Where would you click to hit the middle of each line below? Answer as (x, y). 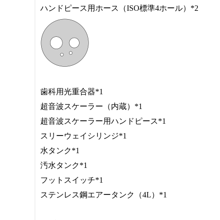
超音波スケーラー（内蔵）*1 (91, 106)
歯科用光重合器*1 (72, 92)
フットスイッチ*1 (72, 180)
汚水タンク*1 (64, 165)
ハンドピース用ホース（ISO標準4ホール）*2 (119, 8)
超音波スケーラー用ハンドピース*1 (103, 121)
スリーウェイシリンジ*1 (83, 136)
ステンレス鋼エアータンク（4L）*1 (104, 195)
